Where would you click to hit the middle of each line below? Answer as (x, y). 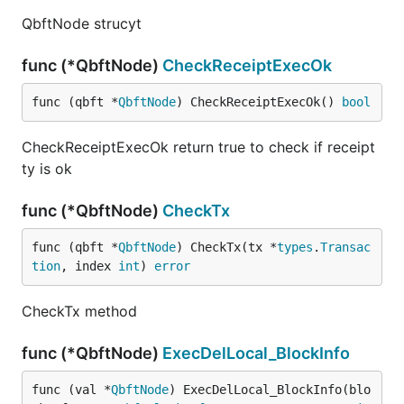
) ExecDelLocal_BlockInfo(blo (270, 390)
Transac (345, 247)
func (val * (71, 390)
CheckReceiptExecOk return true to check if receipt (198, 147)
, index (89, 266)
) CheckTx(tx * (226, 247)
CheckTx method (79, 311)
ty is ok (47, 169)
